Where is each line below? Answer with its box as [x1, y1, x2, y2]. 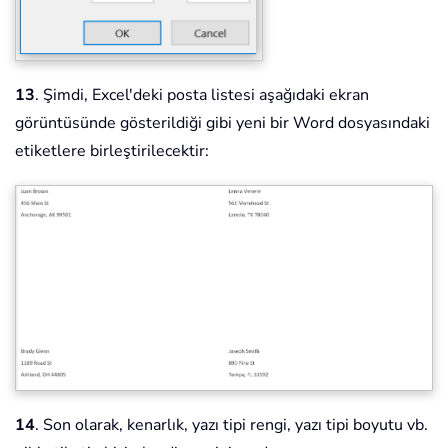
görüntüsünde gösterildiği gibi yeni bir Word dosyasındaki [15, 111, 430, 134]
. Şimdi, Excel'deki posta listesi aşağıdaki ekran [35, 83, 369, 106]
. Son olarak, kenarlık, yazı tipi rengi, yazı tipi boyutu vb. [35, 414, 428, 437]
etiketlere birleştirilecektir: [15, 139, 209, 162]
